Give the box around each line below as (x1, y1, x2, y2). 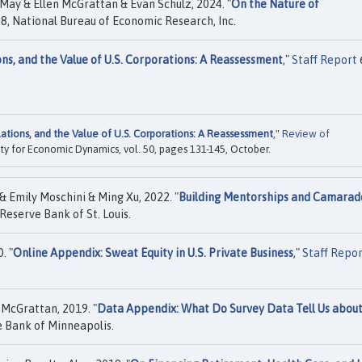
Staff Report (292, 53, 357, 66)
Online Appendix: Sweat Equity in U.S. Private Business (13, 246, 293, 260)
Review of (282, 128, 330, 141)
